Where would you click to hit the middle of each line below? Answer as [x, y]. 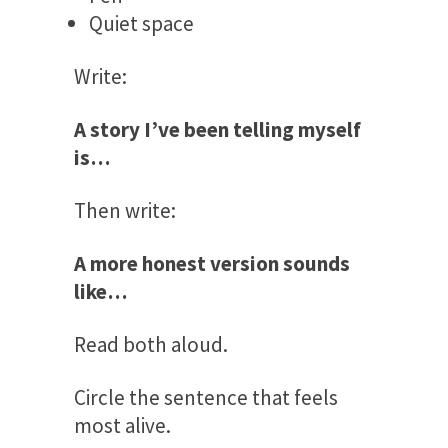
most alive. [122, 425]
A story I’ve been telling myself [217, 129]
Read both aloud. [151, 344]
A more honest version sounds [212, 263]
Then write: [125, 210]
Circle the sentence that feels [206, 397]
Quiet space [141, 23]
